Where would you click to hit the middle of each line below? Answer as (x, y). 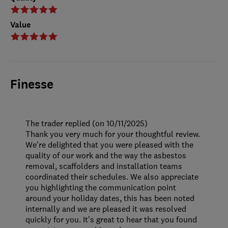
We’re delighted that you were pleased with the (109, 145)
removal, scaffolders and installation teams (104, 166)
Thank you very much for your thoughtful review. (113, 134)
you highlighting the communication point (101, 188)
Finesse (32, 85)
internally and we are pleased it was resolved (106, 209)
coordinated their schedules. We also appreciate (112, 177)
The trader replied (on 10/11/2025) (87, 123)
